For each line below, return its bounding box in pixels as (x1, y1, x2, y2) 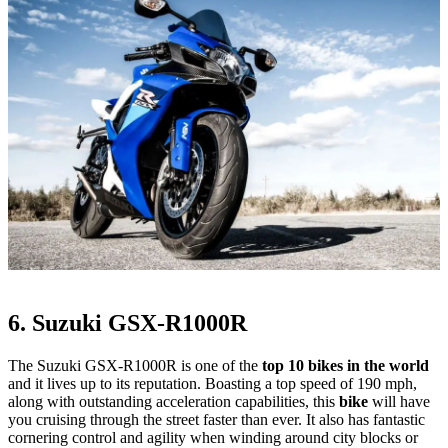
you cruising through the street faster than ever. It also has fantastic (8, 411, 425, 429)
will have (372, 393, 430, 411)
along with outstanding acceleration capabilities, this (8, 393, 339, 411)
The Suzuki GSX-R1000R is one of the (8, 357, 258, 375)
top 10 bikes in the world (258, 357, 429, 375)
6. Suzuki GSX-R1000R (8, 310, 247, 337)
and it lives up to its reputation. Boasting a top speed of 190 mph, (8, 375, 417, 393)
